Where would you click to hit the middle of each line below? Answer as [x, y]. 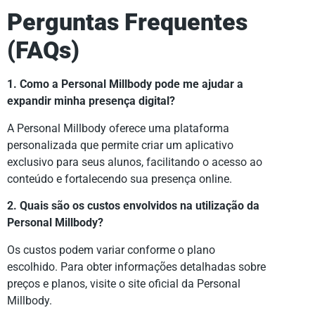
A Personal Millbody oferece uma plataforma [118, 128]
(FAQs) [43, 51]
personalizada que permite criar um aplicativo [120, 145]
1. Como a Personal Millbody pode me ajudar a [125, 84]
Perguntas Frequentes [127, 22]
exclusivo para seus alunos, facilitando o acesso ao [135, 162]
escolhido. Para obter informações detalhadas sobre [136, 266]
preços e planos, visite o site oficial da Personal [124, 283]
